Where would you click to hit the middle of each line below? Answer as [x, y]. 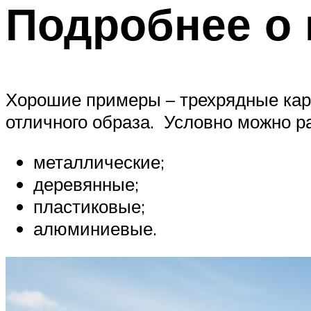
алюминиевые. [95, 228]
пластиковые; [89, 206]
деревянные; [86, 184]
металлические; [99, 161]
